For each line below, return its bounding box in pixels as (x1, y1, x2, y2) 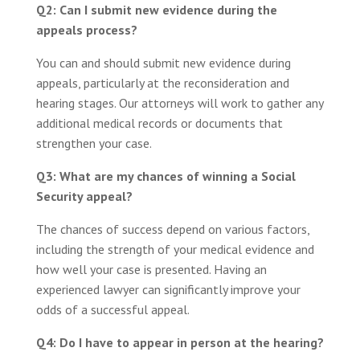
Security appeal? (35, 187, 133, 204)
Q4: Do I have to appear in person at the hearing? (35, 333, 324, 350)
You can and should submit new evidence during (35, 54, 291, 71)
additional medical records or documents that (35, 114, 283, 131)
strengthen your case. (35, 134, 152, 151)
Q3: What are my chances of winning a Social (35, 167, 296, 184)
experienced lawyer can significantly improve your (35, 280, 301, 297)
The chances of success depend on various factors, (35, 220, 309, 237)
